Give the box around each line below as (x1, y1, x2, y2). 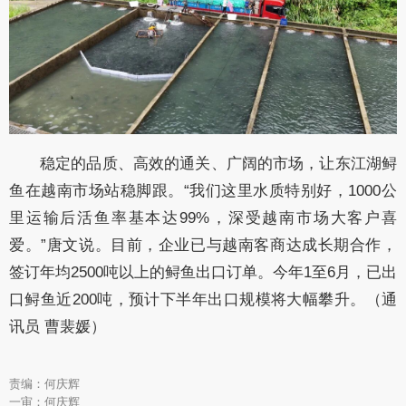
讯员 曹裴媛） (9, 318, 106, 336)
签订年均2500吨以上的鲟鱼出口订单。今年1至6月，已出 (9, 264, 397, 282)
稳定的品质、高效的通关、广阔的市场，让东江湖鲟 (40, 155, 397, 173)
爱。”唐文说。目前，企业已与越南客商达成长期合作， (9, 237, 397, 255)
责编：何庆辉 (9, 377, 80, 391)
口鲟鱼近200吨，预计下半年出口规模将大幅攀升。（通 (9, 291, 397, 309)
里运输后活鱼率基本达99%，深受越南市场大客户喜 (9, 209, 397, 227)
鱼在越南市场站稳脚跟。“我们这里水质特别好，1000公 (9, 182, 397, 200)
